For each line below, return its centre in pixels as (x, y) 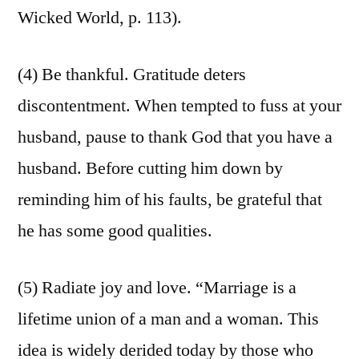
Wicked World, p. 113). (100, 18)
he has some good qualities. (115, 231)
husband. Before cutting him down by (150, 169)
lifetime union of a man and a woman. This (168, 319)
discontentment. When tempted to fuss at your (179, 106)
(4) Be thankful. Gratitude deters (132, 75)
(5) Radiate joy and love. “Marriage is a (157, 288)
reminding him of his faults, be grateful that (170, 200)
